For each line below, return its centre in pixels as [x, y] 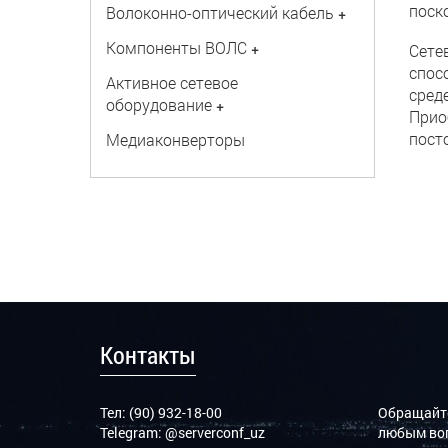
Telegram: [132, 432]
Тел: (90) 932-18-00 [161, 412]
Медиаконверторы [175, 139]
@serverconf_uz [215, 432]
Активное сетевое [171, 82]
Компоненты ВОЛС [176, 47]
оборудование [158, 104]
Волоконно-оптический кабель [219, 12]
